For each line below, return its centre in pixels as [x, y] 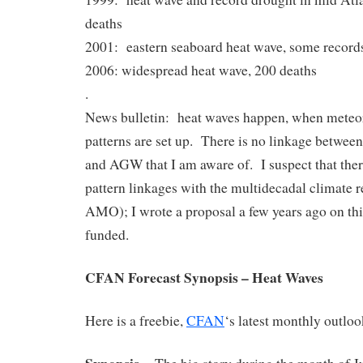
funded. [107, 235]
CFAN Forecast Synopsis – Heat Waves [204, 278]
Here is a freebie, [136, 321]
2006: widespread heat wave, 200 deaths [201, 70]
